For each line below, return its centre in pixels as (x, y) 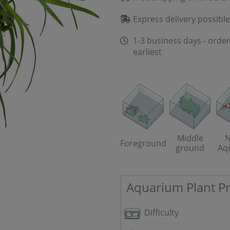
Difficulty (161, 213)
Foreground (143, 143)
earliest (147, 52)
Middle (190, 138)
